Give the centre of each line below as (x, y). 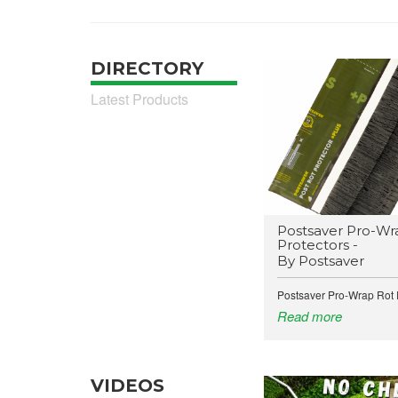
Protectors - (318, 245)
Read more (310, 316)
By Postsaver (321, 261)
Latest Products (139, 99)
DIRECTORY (147, 69)
